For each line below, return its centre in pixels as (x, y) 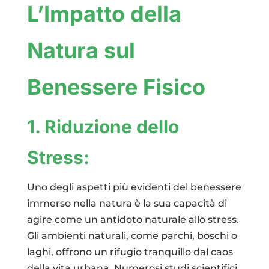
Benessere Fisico (116, 87)
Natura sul (81, 50)
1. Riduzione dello (103, 126)
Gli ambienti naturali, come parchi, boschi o (132, 235)
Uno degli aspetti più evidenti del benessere (134, 187)
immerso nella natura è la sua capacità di (127, 203)
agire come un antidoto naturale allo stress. (133, 219)
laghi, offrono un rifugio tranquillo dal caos (130, 252)
